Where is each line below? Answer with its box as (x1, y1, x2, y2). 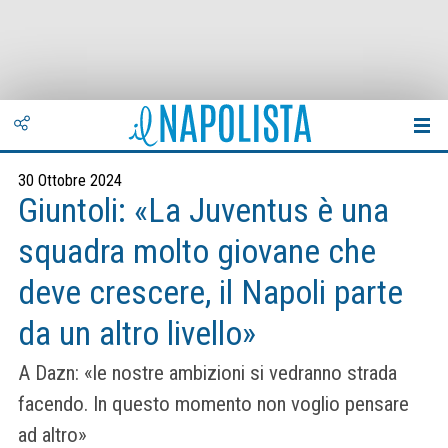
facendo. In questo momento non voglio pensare (18, 392, 409, 417)
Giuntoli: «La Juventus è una (18, 191, 389, 230)
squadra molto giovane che (18, 232, 376, 271)
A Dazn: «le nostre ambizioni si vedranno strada (18, 361, 397, 386)
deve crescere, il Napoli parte (18, 273, 403, 312)
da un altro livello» (18, 314, 256, 353)
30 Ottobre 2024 (18, 171, 122, 190)
